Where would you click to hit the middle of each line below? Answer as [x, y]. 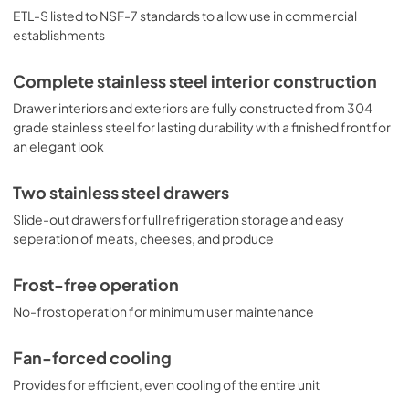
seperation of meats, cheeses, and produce [143, 238]
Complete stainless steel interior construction [195, 81]
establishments [59, 34]
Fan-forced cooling [92, 357]
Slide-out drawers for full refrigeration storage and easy [178, 219]
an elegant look [58, 146]
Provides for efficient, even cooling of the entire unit [166, 384]
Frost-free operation [96, 284]
